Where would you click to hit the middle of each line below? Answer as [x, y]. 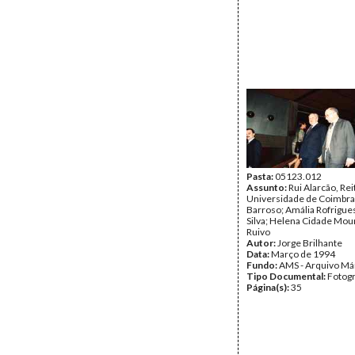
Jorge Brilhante [310, 243]
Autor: [262, 243]
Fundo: [263, 265]
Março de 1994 [303, 254]
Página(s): [269, 287]
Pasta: [261, 176]
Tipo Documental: [287, 276]
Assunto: [267, 187]
